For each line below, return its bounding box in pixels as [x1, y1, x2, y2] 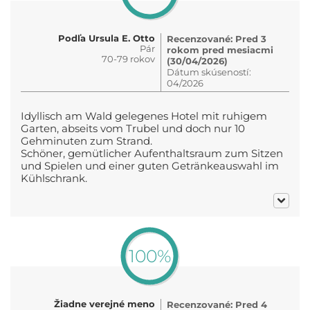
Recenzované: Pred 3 [167, 33, 266, 44]
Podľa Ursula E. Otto [58, 32, 155, 44]
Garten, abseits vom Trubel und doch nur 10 [21, 122, 245, 135]
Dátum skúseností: [167, 66, 251, 77]
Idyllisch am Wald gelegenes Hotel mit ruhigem [21, 109, 267, 122]
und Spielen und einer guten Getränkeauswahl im [21, 159, 279, 172]
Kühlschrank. [21, 172, 87, 185]
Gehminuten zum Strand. [21, 134, 152, 147]
